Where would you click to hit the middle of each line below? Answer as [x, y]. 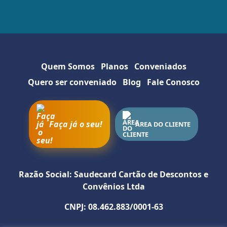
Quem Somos [68, 66]
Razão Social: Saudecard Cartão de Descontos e [113, 174]
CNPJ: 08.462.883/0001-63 [113, 207]
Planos [114, 66]
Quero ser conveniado [72, 82]
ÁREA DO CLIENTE [163, 124]
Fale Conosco [173, 82]
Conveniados [160, 66]
